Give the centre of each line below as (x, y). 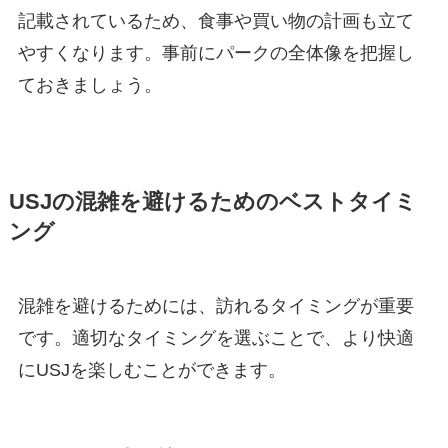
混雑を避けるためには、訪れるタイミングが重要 (215, 305)
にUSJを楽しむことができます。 (151, 369)
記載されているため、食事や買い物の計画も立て (215, 20)
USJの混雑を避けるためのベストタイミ (212, 201)
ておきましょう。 (89, 84)
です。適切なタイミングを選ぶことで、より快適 (215, 337)
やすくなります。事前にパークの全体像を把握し (215, 52)
